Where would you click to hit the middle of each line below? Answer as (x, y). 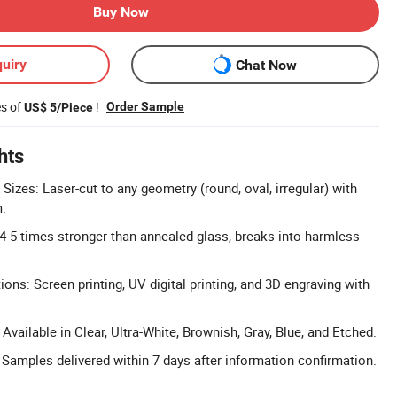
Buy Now (121, 12)
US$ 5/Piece (58, 107)
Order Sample (145, 106)
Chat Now (266, 65)
